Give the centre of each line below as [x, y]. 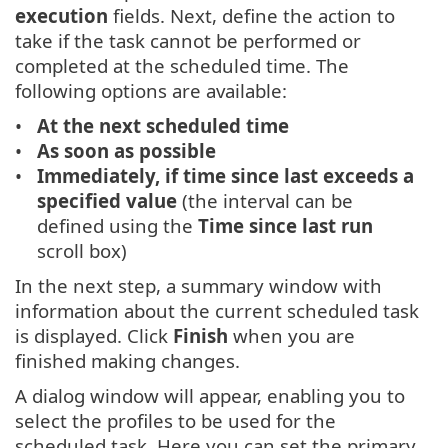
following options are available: [151, 91]
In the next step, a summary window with [198, 286]
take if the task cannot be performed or [188, 41]
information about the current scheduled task [217, 311]
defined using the [118, 226]
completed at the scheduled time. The [182, 66]
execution [61, 16]
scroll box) [82, 251]
